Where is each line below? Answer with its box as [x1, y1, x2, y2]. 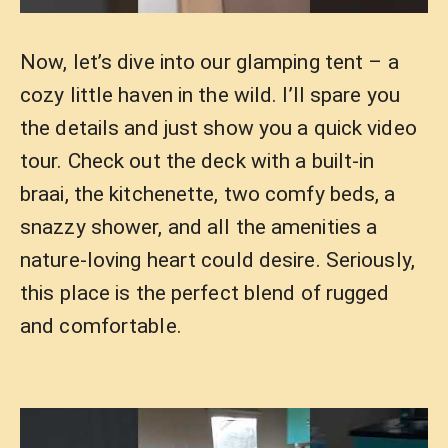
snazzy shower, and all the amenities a [20, 215, 378, 239]
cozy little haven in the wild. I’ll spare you [20, 83, 400, 107]
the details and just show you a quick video [20, 116, 417, 140]
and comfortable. [20, 314, 182, 338]
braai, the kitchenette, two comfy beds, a [20, 182, 396, 206]
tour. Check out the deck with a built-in [20, 149, 375, 173]
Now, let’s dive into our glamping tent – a [20, 50, 399, 74]
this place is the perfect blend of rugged [20, 281, 390, 305]
